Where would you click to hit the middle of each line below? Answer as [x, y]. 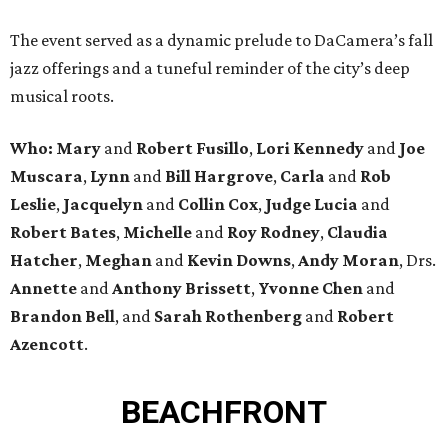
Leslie [33, 204]
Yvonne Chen [312, 288]
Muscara [46, 176]
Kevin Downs [237, 260]
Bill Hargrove [217, 176]
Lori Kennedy [311, 148]
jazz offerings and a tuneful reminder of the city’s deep [210, 68]
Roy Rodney [272, 232]
